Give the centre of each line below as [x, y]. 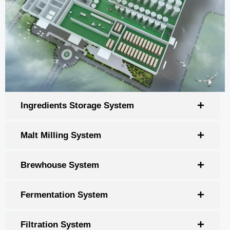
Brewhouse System [60, 165]
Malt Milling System [61, 135]
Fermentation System [64, 195]
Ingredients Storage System [77, 105]
